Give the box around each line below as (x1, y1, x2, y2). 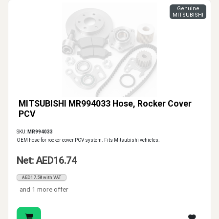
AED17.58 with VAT (22, 175, 61, 180)
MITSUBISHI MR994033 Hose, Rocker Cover (19, 99, 192, 109)
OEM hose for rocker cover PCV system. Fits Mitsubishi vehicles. (17, 137, 160, 143)
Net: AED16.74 (17, 154, 77, 167)
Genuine (176, 5, 199, 12)
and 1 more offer (20, 185, 69, 194)
